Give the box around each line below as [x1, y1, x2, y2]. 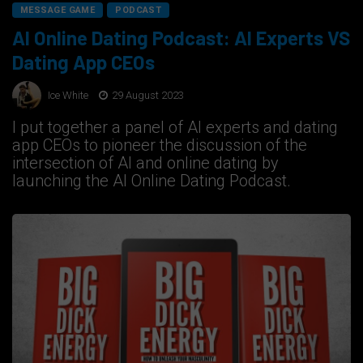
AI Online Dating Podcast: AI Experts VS [12, 26, 350, 50]
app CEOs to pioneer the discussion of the [12, 135, 307, 156]
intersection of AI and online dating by [12, 153, 279, 173]
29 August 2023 [109, 88, 184, 101]
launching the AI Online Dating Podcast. [12, 171, 291, 191]
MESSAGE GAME [20, 5, 96, 16]
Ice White [48, 88, 88, 101]
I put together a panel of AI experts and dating [12, 117, 338, 138]
